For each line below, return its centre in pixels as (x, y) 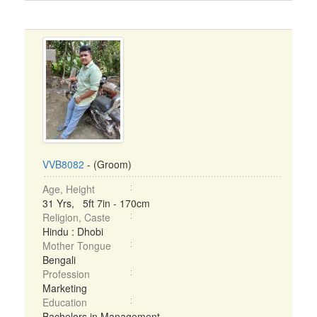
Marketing (65, 288)
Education (65, 302)
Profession (66, 274)
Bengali (59, 260)
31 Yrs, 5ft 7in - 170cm (96, 203)
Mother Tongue (77, 246)
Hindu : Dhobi (73, 231)
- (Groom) (108, 164)
